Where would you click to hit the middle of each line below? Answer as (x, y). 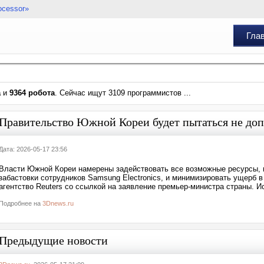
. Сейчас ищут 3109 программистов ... (123, 93)
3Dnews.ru (58, 203)
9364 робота (32, 93)
